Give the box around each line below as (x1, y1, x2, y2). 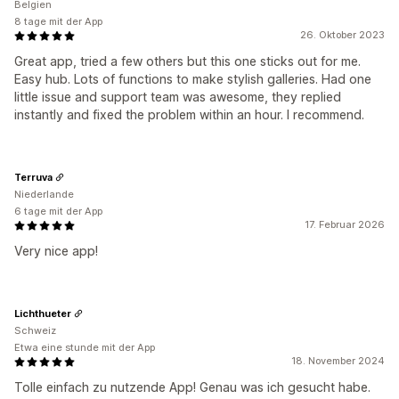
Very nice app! (14, 243, 98, 258)
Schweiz (14, 324, 56, 337)
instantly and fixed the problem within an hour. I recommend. (14, 107, 364, 122)
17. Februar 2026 (305, 218, 385, 231)
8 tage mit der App (14, 15, 102, 28)
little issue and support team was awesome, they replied (14, 89, 341, 104)
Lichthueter (14, 306, 71, 320)
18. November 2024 (291, 354, 385, 367)
